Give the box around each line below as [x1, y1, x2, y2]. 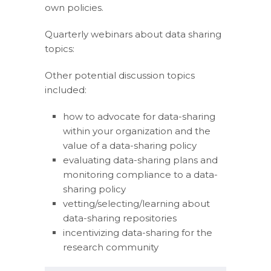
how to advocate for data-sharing [63, 111, 215, 122]
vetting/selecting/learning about [63, 198, 210, 209]
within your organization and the [63, 125, 211, 137]
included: [45, 84, 87, 96]
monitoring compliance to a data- [63, 169, 218, 180]
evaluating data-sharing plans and [63, 154, 218, 166]
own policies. [45, 2, 103, 13]
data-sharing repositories [63, 212, 177, 224]
